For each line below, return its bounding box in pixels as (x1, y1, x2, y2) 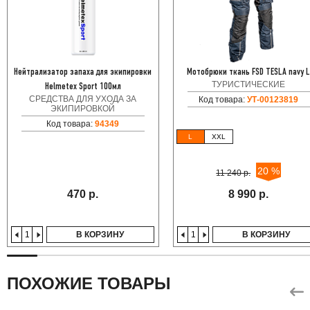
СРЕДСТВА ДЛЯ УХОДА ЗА (29, 93, 137, 104)
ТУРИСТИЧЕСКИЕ (212, 79, 286, 89)
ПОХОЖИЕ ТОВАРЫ (7, 273, 171, 293)
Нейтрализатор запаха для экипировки (14, 67, 152, 77)
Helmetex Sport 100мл (44, 82, 121, 91)
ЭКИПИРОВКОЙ (51, 103, 116, 113)
